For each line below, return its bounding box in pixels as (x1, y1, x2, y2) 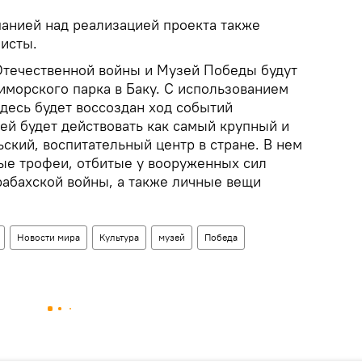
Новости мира (17, 231, 80, 244)
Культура (99, 231, 139, 244)
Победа (204, 231, 238, 244)
